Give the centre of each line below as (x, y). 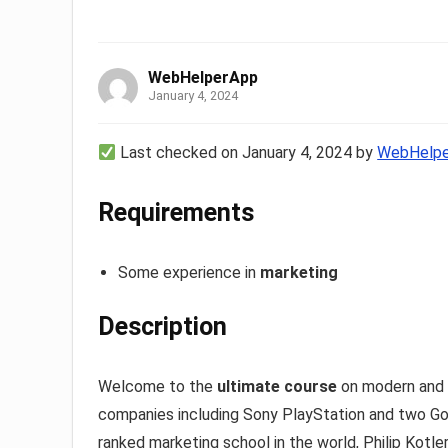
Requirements (176, 213)
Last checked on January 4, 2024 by (247, 153)
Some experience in (189, 273)
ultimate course (279, 387)
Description (162, 327)
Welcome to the (157, 387)
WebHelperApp (203, 78)
